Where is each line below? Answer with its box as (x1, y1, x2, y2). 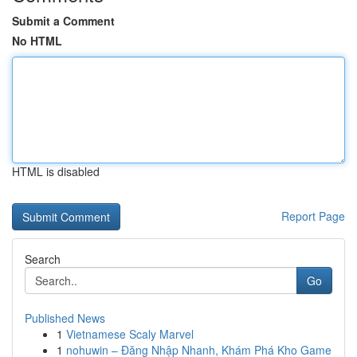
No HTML (12, 33, 62, 49)
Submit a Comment (12, 13, 115, 29)
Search (25, 251, 61, 267)
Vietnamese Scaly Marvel (66, 326, 194, 342)
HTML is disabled (12, 163, 100, 179)
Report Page (281, 208, 345, 224)
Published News (25, 310, 105, 326)
